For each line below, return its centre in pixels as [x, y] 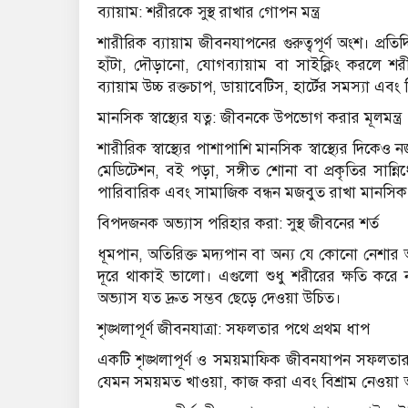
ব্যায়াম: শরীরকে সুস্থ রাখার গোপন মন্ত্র [208, 13]
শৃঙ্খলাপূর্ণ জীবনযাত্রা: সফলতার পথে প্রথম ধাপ [234, 330]
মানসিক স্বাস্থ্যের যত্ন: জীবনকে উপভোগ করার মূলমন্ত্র [249, 118]
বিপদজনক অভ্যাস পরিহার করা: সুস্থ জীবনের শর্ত [238, 224]
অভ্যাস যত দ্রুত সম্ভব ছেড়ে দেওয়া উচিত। [219, 299]
